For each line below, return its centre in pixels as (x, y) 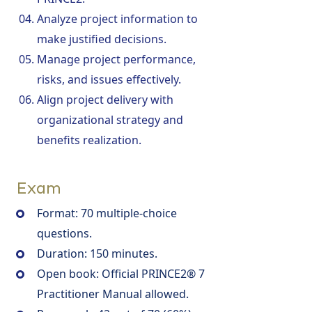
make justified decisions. (102, 39)
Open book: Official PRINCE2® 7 (121, 273)
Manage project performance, (116, 59)
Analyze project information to (117, 18)
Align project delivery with (105, 99)
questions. (64, 233)
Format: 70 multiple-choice (107, 213)
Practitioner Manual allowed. (113, 294)
